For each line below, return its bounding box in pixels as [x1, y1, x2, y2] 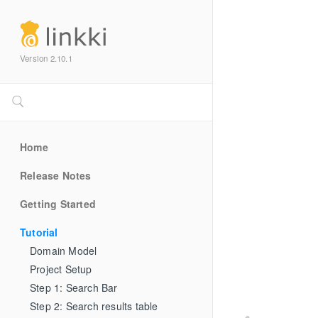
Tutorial [20, 224, 58, 239]
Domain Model [30, 243, 97, 258]
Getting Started [20, 196, 96, 211]
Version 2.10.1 [20, 52, 72, 64]
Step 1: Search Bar [30, 280, 118, 295]
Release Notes [20, 168, 92, 182]
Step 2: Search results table [30, 298, 158, 313]
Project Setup [30, 261, 92, 276]
